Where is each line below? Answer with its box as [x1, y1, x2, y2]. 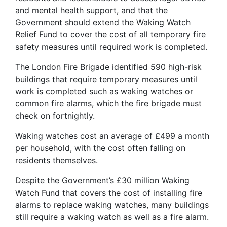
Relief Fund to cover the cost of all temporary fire [15, 29, 206, 40]
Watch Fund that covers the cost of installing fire [15, 187, 202, 198]
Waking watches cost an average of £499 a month [15, 130, 209, 141]
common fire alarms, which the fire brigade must [15, 98, 202, 108]
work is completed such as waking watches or [15, 86, 193, 96]
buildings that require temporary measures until [15, 73, 197, 84]
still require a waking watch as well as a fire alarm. [15, 211, 209, 222]
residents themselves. [15, 155, 98, 165]
